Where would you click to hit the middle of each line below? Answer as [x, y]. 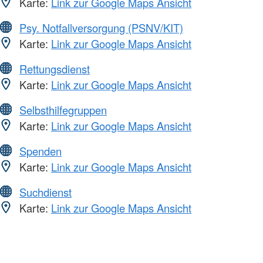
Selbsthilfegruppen [63, 109]
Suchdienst [45, 192]
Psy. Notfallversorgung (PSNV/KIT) [101, 27]
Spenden [41, 151]
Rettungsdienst [55, 68]
